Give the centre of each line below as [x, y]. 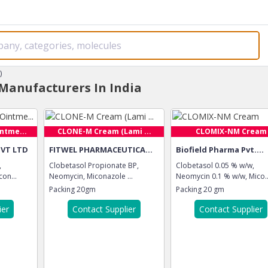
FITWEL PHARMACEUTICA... [101, 150]
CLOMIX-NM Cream [231, 131]
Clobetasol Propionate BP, [94, 165]
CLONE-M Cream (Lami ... [104, 131]
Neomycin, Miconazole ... [91, 176]
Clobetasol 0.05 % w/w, [215, 165]
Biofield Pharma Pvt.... [220, 150]
